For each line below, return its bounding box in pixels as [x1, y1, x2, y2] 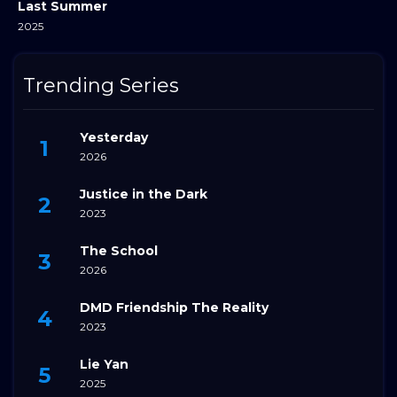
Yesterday [80, 129, 148, 146]
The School [80, 243, 158, 260]
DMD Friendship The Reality [80, 300, 269, 316]
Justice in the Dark [80, 186, 207, 203]
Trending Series [23, 73, 179, 97]
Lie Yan [80, 356, 128, 373]
